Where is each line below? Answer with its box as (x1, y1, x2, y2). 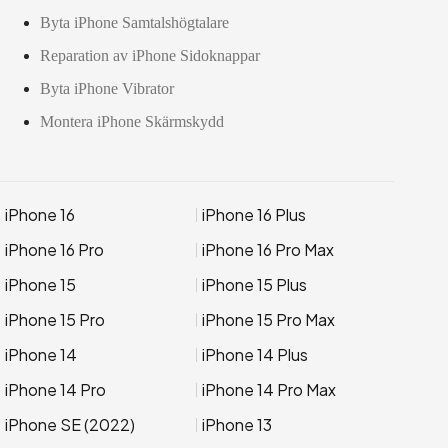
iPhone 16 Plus (202, 204, 307, 225)
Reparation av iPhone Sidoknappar (40, 47, 260, 64)
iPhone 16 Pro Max (202, 239, 335, 260)
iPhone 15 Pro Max (202, 309, 336, 330)
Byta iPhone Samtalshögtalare (40, 14, 229, 31)
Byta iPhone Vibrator (40, 80, 174, 97)
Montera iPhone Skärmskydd (40, 113, 224, 130)
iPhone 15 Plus (202, 274, 308, 295)
